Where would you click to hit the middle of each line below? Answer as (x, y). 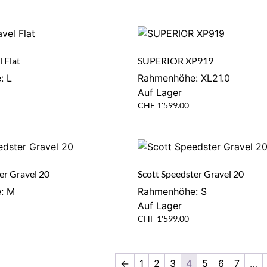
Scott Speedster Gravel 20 (191, 173)
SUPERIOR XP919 (176, 60)
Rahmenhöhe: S (173, 191)
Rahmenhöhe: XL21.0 (184, 78)
